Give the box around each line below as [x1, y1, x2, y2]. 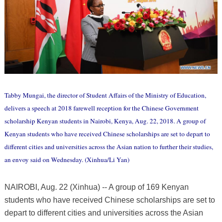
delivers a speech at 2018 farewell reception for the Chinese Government [4, 104, 199, 113]
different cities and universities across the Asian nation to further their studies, [4, 142, 213, 152]
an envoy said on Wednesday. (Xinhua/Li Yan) [4, 155, 129, 165]
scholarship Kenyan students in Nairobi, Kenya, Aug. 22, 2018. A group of [4, 116, 206, 126]
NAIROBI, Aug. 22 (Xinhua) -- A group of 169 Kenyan [4, 183, 189, 192]
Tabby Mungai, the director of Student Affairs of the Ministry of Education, [4, 91, 206, 100]
